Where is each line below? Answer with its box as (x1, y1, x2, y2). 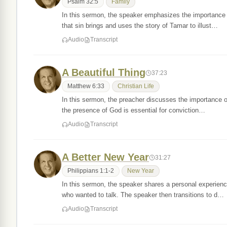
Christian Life (118, 83, 154, 89)
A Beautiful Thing (62, 67, 145, 78)
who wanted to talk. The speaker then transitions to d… (62, 191, 224, 199)
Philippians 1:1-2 (67, 168, 114, 174)
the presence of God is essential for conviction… (62, 106, 205, 114)
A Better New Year (62, 152, 149, 163)
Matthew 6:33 (67, 83, 104, 89)
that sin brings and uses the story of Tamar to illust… (62, 22, 218, 29)
